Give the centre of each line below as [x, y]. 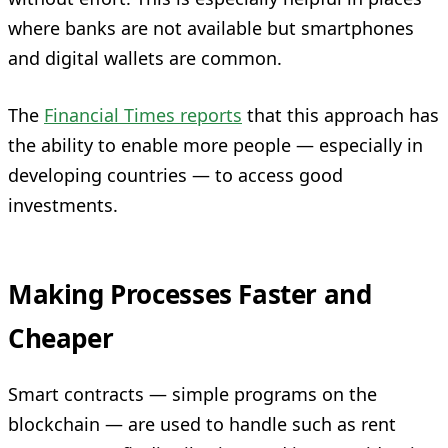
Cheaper [61, 337]
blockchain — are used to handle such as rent [202, 424]
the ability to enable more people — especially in [215, 144]
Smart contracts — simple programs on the [192, 394]
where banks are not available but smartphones [211, 27]
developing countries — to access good [175, 174]
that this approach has [340, 114]
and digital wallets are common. [145, 57]
